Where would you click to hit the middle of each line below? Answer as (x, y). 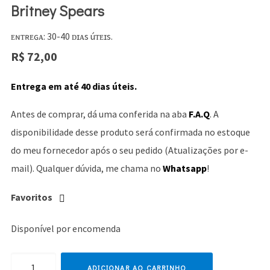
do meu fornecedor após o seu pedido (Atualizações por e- (129, 150)
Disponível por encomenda (65, 229)
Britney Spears (57, 11)
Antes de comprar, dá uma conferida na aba (99, 114)
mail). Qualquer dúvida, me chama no (86, 168)
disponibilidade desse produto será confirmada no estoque (130, 132)
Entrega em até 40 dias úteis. (74, 86)
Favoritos (31, 197)
